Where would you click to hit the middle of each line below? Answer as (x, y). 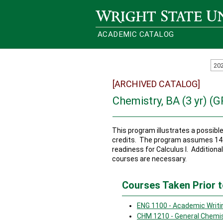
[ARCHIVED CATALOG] (156, 84)
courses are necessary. (149, 159)
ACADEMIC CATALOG (136, 34)
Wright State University (132, 14)
